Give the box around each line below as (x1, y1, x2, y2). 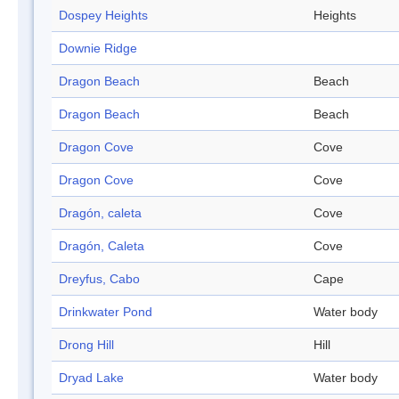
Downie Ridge (59, 41, 137, 56)
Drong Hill (59, 338, 114, 353)
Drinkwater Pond (59, 305, 152, 320)
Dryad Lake (59, 370, 124, 386)
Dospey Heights (59, 8, 148, 23)
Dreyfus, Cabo (59, 272, 140, 287)
